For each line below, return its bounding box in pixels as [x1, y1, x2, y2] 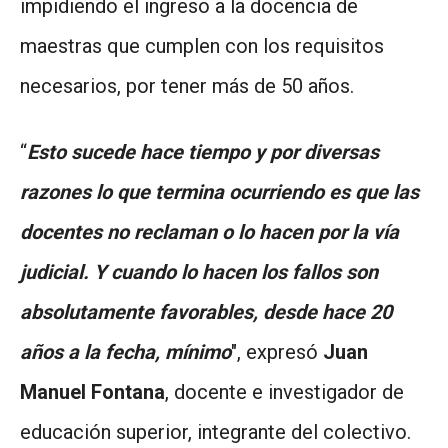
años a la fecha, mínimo [20, 339, 231, 364]
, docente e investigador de [165, 379, 404, 404]
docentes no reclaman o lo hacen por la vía [20, 219, 399, 244]
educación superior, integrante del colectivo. [20, 419, 411, 444]
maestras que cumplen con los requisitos [20, 33, 384, 58]
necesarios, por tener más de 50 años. [20, 73, 354, 98]
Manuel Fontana [20, 379, 165, 404]
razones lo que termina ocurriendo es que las [20, 179, 419, 204]
